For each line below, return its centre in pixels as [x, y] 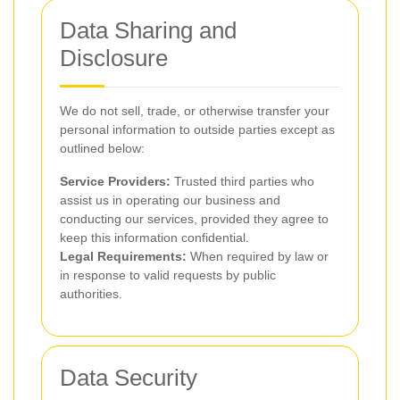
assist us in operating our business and [170, 200]
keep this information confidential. [154, 237]
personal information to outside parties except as [197, 129]
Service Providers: [115, 181]
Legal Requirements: [123, 256]
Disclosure [114, 58]
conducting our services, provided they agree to [194, 219]
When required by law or [258, 256]
